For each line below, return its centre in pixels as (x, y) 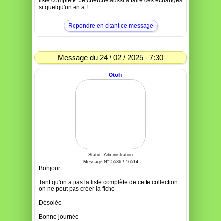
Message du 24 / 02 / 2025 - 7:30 (110, 57)
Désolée (50, 203)
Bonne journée (59, 217)
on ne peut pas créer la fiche (77, 189)
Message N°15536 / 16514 (110, 162)
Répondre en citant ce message (110, 26)
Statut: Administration (110, 155)
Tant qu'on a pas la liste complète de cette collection (108, 182)
